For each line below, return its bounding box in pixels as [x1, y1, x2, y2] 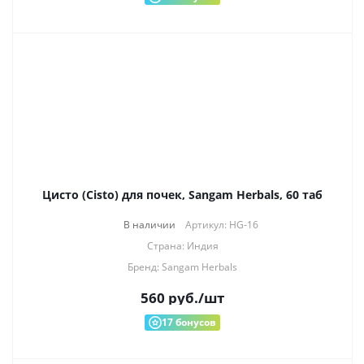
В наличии [123, 218, 175, 232]
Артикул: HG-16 [184, 218, 258, 232]
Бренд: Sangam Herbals [128, 260, 237, 274]
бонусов [173, 315, 216, 329]
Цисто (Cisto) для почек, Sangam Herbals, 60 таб [42, 187, 323, 202]
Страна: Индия [146, 239, 219, 253]
